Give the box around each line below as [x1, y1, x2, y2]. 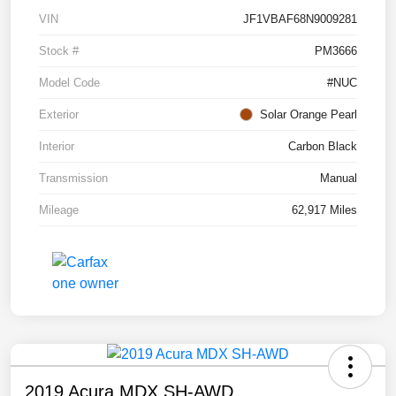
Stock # [39, 43, 79, 57]
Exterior [39, 107, 79, 121]
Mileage [39, 202, 79, 217]
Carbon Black [288, 139, 357, 153]
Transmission [39, 171, 108, 185]
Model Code [39, 75, 100, 89]
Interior [39, 139, 74, 153]
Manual [320, 171, 357, 185]
